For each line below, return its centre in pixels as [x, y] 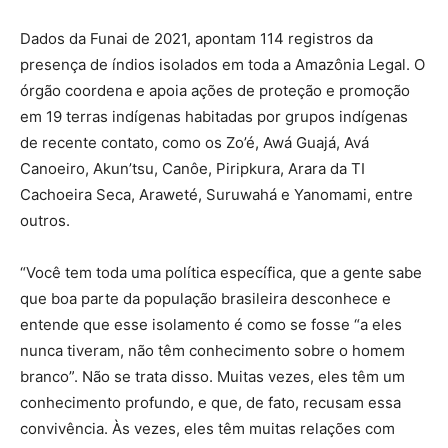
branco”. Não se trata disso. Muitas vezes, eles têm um [212, 376]
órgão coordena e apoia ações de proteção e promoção [215, 90]
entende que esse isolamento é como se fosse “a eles [211, 324]
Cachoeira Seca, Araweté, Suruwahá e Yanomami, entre [216, 194]
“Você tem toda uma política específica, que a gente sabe [221, 272]
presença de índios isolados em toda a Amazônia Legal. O [222, 64]
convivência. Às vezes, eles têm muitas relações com [207, 428]
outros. [45, 220]
